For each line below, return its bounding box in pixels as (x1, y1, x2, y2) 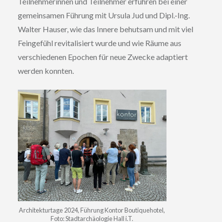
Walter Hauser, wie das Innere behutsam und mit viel (17, 24, 193, 34)
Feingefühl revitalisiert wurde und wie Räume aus (17, 38, 181, 48)
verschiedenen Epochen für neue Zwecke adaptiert (17, 52, 188, 61)
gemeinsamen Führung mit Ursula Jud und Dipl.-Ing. (17, 10, 190, 20)
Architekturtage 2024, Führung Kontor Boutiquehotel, (19, 206, 166, 214)
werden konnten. (17, 65, 74, 75)
